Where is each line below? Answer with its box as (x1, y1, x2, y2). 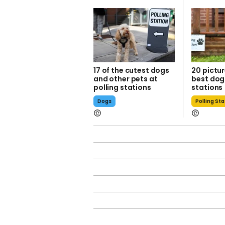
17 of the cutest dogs (93, 65, 170, 76)
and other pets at (93, 74, 158, 84)
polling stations (93, 82, 151, 93)
